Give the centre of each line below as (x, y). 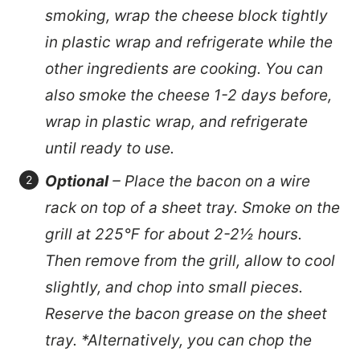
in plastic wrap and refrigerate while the (189, 42)
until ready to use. (110, 148)
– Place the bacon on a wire (209, 181)
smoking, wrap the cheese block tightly (186, 15)
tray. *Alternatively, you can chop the (178, 340)
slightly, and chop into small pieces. (174, 287)
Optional (77, 181)
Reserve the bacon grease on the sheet (186, 313)
